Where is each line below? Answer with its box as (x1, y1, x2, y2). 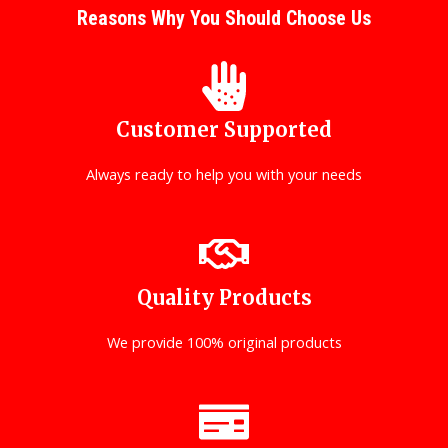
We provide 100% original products (106, 332, 342, 353)
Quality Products (136, 285, 312, 311)
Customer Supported (116, 116, 332, 142)
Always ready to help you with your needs (86, 163, 362, 184)
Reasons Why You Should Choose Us (77, 5, 371, 30)
